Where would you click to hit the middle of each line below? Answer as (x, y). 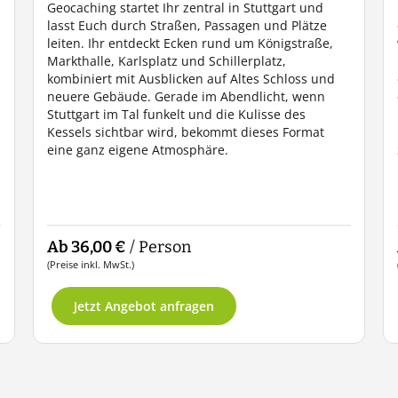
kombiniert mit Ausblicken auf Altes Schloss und (191, 79)
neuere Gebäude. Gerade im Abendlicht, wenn (187, 96)
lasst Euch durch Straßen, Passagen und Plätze (187, 25)
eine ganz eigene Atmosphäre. (138, 150)
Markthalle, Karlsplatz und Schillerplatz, (167, 61)
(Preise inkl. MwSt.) (91, 264)
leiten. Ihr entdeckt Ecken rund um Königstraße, (191, 43)
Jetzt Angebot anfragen (144, 306)
